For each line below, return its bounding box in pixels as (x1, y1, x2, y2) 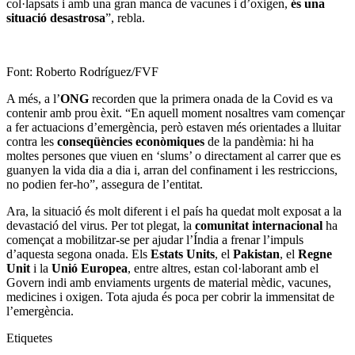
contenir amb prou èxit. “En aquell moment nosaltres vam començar (6, 106, 345, 120)
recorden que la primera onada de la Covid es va (89, 92, 333, 106)
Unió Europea (52, 261, 128, 276)
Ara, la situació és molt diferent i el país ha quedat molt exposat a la (6, 204, 342, 219)
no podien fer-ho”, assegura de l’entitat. (6, 177, 203, 192)
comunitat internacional (195, 219, 323, 233)
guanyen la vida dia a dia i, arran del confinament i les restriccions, (6, 163, 338, 177)
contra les (6, 135, 57, 149)
